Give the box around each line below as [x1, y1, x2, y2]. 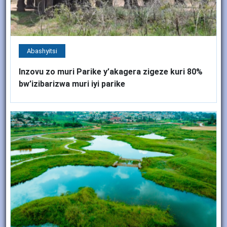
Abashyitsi [27, 47, 57, 55]
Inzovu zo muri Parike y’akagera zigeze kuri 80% [19, 66, 203, 77]
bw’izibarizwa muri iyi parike [19, 79, 125, 89]
